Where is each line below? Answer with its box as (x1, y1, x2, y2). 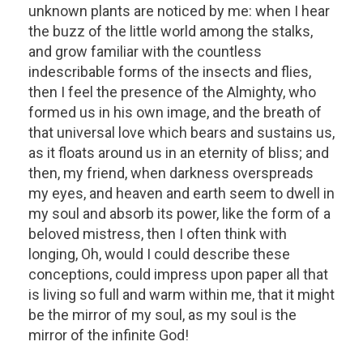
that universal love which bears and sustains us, (28, 124, 335, 142)
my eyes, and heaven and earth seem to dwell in (28, 185, 335, 203)
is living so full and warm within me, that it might (28, 286, 335, 304)
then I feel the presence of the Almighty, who (28, 83, 316, 101)
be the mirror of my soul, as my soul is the (28, 306, 297, 324)
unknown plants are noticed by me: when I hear (28, 2, 330, 20)
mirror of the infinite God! (28, 327, 189, 344)
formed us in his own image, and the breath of (28, 104, 322, 122)
